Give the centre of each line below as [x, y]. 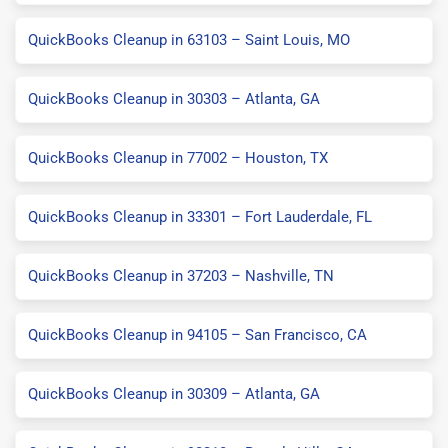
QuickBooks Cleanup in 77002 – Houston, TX [178, 157]
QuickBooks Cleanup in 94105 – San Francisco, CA [197, 334]
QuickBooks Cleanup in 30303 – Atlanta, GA [174, 98]
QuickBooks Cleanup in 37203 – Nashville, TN [181, 275]
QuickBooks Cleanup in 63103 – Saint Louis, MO [189, 39]
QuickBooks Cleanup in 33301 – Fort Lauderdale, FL [200, 216]
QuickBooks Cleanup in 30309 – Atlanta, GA [174, 393]
